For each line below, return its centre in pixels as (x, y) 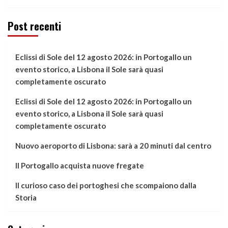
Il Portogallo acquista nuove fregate (80, 166)
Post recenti (34, 26)
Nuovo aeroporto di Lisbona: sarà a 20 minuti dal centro (113, 146)
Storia (26, 198)
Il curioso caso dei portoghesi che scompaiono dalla (106, 186)
